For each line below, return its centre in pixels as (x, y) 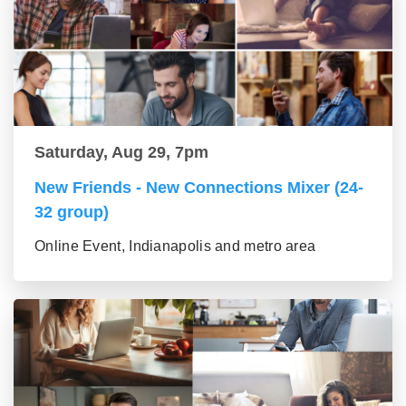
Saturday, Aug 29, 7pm (121, 153)
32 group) (72, 213)
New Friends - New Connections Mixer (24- (199, 188)
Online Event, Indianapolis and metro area (175, 246)
